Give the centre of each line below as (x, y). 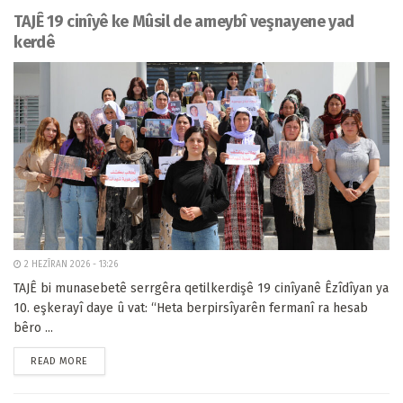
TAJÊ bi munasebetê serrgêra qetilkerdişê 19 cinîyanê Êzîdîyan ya (201, 288)
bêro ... (33, 328)
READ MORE (59, 361)
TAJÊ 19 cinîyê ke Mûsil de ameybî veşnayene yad (184, 22)
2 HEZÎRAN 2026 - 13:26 (70, 264)
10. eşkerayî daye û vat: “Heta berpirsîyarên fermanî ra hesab (191, 308)
